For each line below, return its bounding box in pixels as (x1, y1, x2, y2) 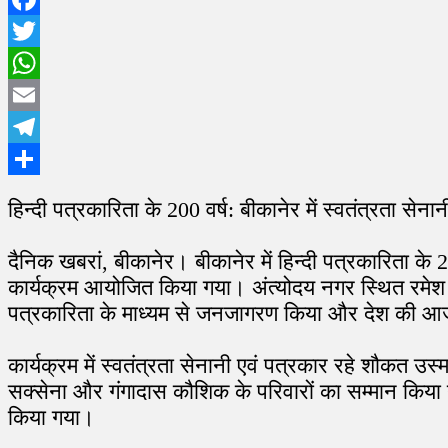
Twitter (8, 53, 53, 71)
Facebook (8, 21, 70, 39)
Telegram (8, 149, 67, 167)
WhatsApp (8, 85, 76, 103)
